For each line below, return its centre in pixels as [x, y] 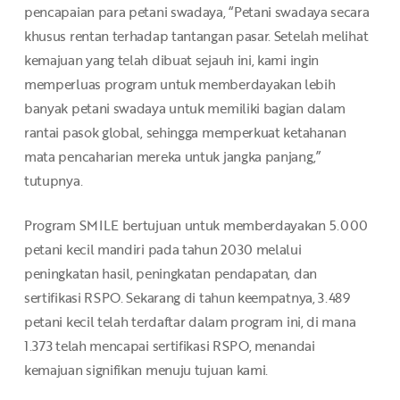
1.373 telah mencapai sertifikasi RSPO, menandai [169, 345]
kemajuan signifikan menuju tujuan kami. [146, 369]
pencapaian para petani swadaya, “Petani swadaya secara [196, 12]
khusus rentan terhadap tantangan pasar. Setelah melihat [196, 36]
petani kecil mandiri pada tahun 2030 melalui [162, 249]
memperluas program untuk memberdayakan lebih [179, 84]
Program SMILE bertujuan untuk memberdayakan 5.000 [196, 225]
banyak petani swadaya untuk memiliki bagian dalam [185, 108]
